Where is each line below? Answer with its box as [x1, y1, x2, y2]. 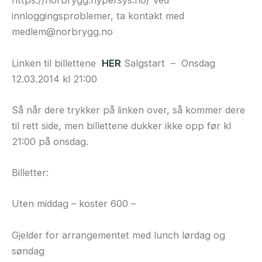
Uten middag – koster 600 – [12, 198, 136, 210]
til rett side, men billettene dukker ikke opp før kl [12, 119, 231, 132]
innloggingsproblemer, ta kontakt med [12, 10, 184, 22]
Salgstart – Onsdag [121, 57, 215, 69]
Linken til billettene [12, 57, 102, 69]
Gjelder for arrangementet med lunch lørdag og [12, 229, 225, 241]
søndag [12, 244, 44, 257]
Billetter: [12, 167, 49, 179]
